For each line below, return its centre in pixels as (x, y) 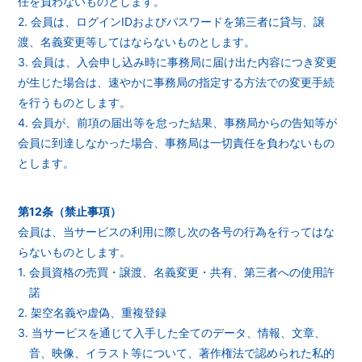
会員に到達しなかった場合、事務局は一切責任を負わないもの (177, 143)
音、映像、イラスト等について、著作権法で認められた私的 (182, 353)
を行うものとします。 (75, 102)
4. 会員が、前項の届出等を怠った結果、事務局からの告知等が (178, 122)
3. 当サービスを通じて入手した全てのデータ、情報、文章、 (172, 333)
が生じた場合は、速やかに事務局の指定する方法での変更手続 (177, 82)
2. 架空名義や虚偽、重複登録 (93, 312)
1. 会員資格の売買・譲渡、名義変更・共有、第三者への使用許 (177, 272)
